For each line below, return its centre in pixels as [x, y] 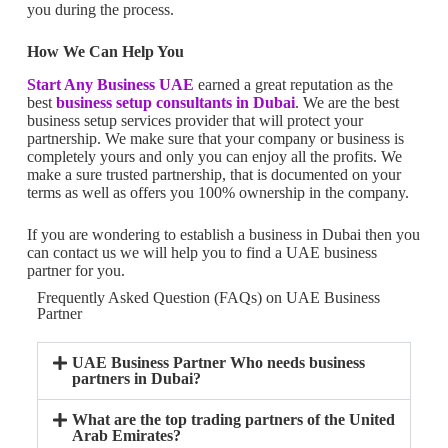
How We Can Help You [105, 52]
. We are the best [346, 103]
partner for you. [75, 271]
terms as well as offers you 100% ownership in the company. [219, 193]
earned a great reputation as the [293, 85]
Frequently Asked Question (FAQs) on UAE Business [208, 298]
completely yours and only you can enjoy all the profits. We [214, 157]
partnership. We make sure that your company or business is [215, 139]
